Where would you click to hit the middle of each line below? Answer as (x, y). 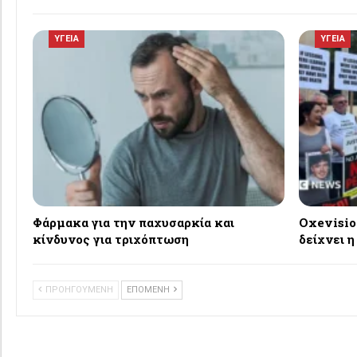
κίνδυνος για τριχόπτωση (110, 239)
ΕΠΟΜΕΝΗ (149, 290)
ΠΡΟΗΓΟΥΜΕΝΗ (78, 290)
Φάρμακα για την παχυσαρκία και (133, 223)
